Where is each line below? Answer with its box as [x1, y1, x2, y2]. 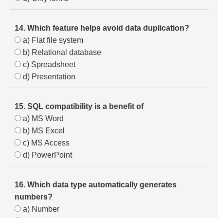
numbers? [15, 193, 53, 201]
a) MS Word [21, 114, 64, 123]
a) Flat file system [21, 36, 83, 44]
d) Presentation [21, 73, 75, 81]
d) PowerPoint [21, 151, 72, 159]
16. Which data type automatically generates [15, 181, 177, 189]
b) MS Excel [21, 127, 65, 135]
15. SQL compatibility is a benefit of [15, 102, 144, 110]
